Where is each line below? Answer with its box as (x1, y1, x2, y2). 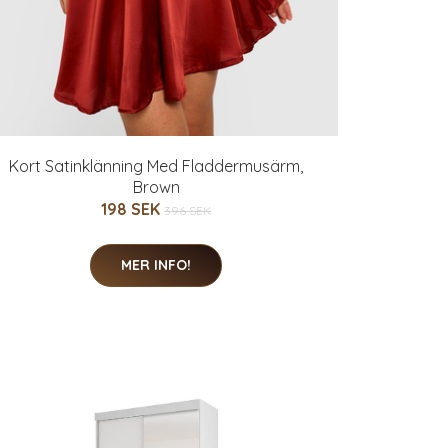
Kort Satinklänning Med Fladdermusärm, (9, 156, 303, 176)
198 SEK (101, 199, 164, 219)
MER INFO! (121, 256, 191, 274)
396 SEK (164, 203, 211, 218)
